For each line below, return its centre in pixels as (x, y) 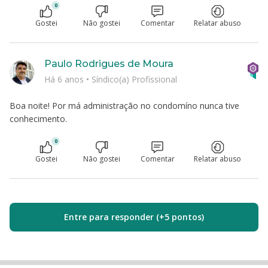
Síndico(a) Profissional (134, 79)
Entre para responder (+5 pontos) (134, 217)
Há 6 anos (65, 79)
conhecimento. (38, 119)
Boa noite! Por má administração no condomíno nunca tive (124, 106)
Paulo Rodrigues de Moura (109, 64)
